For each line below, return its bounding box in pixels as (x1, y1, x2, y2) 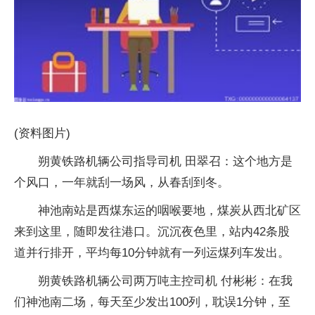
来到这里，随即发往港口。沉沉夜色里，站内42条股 (14, 224, 290, 238)
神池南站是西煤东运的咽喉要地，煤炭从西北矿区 (38, 203, 301, 217)
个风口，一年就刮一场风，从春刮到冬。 (14, 175, 229, 189)
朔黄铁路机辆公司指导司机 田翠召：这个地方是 (38, 154, 292, 168)
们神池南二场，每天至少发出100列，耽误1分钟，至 (14, 295, 290, 309)
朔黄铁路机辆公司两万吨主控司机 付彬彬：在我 (38, 274, 292, 288)
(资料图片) (14, 126, 70, 140)
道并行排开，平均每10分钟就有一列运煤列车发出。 (14, 245, 290, 259)
